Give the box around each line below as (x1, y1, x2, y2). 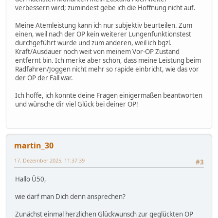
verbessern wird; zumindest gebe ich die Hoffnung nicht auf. (15, 3, 196, 13)
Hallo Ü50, (15, 174, 46, 183)
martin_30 (14, 140, 54, 151)
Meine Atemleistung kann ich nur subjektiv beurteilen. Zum (15, 21, 192, 30)
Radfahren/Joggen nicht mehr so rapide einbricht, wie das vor (15, 65, 199, 74)
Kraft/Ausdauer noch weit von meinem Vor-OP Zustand (15, 47, 180, 56)
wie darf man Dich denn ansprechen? (15, 192, 126, 201)
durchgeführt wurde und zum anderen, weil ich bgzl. (15, 38, 172, 48)
